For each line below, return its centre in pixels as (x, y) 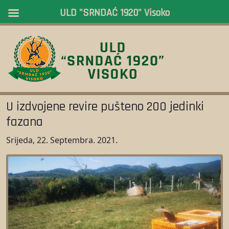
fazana (25, 122)
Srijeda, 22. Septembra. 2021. (62, 140)
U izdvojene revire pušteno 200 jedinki (105, 107)
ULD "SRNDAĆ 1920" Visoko (114, 13)
